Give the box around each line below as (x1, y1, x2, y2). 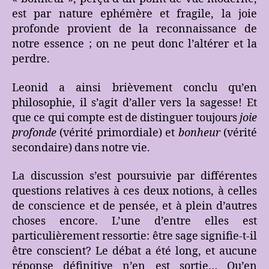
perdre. (12, 52, 50, 67)
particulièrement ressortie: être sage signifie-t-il (12, 229, 257, 244)
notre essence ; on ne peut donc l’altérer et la (12, 37, 257, 52)
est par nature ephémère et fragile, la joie (12, 7, 257, 22)
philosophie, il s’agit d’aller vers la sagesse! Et (12, 95, 257, 110)
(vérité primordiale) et (56, 125, 178, 140)
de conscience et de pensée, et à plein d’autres (12, 199, 257, 214)
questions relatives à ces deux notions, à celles (12, 184, 257, 199)
